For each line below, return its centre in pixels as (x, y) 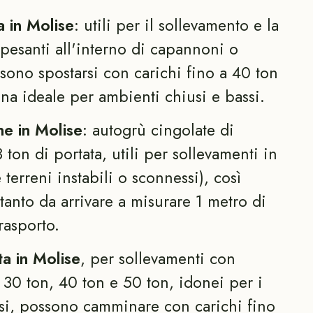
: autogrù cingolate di (158, 130)
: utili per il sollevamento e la (176, 26)
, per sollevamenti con (158, 258)
